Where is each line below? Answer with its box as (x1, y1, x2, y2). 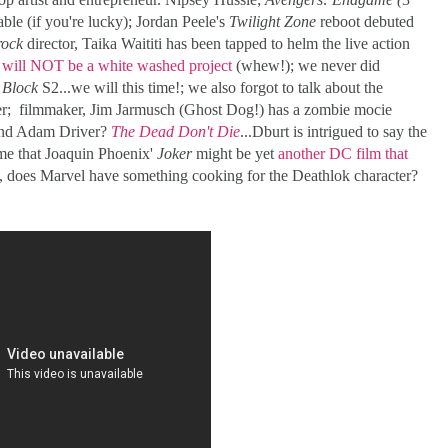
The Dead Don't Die (111, 122, 240, 140)
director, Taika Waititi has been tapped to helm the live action (27, 34, 410, 52)
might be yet (196, 144, 278, 162)
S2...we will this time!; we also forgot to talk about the (38, 78, 383, 96)
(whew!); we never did (236, 56, 380, 74)
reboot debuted (316, 12, 414, 30)
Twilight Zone (229, 12, 316, 30)
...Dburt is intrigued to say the (240, 122, 427, 140)
